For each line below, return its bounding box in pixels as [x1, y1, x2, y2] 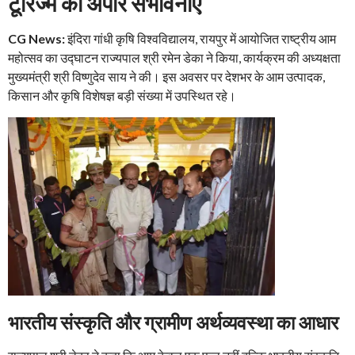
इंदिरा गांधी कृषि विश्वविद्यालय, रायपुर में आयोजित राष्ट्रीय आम [65, 31, 336, 47]
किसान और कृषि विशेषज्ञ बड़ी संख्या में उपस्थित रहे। [8, 88, 236, 104]
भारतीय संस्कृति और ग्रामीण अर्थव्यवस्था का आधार [8, 311, 338, 334]
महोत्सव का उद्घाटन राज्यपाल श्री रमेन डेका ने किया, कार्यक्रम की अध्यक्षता [8, 50, 341, 66]
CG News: [8, 31, 65, 47]
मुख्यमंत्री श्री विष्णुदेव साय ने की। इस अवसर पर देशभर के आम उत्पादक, [8, 69, 325, 85]
